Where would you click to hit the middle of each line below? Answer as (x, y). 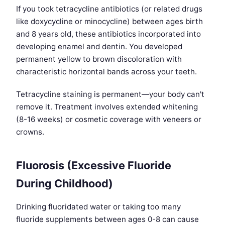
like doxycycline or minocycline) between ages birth (109, 22)
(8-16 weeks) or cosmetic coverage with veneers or (109, 120)
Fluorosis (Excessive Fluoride (94, 165)
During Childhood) (65, 184)
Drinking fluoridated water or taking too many (98, 207)
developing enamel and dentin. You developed (99, 47)
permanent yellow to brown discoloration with (99, 59)
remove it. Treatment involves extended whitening (107, 107)
